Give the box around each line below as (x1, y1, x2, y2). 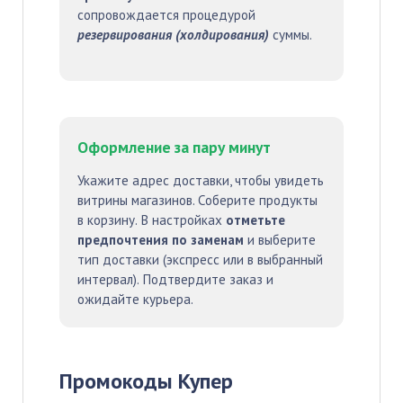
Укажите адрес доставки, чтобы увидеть (77, 172, 324, 189)
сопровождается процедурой (77, 6, 255, 23)
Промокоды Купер (59, 367, 233, 395)
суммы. (269, 26, 312, 43)
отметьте (226, 211, 285, 228)
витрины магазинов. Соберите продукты (77, 192, 318, 209)
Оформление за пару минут (77, 137, 271, 157)
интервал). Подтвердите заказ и (77, 271, 273, 288)
